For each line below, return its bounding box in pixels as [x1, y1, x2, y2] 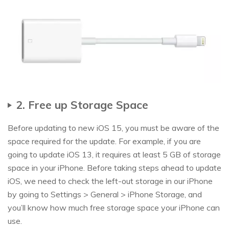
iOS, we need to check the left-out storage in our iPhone [8, 176, 213, 187]
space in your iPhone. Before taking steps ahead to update [8, 163, 221, 173]
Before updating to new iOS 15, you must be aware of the [8, 123, 219, 133]
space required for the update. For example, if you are [8, 136, 201, 147]
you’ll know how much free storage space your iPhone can [8, 202, 220, 213]
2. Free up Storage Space [16, 98, 148, 112]
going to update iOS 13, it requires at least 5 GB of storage [8, 149, 221, 160]
